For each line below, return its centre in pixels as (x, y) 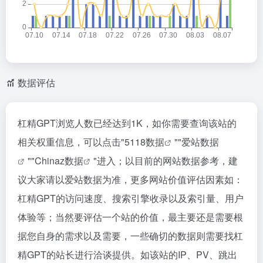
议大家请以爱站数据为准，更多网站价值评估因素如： (130, 179)
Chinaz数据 (59, 160)
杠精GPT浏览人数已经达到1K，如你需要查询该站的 (127, 123)
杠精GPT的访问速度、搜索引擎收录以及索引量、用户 (131, 198)
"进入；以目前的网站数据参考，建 (166, 160)
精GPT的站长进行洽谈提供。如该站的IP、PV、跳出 (127, 254)
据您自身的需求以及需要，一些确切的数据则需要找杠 (130, 235)
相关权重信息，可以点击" (71, 141)
